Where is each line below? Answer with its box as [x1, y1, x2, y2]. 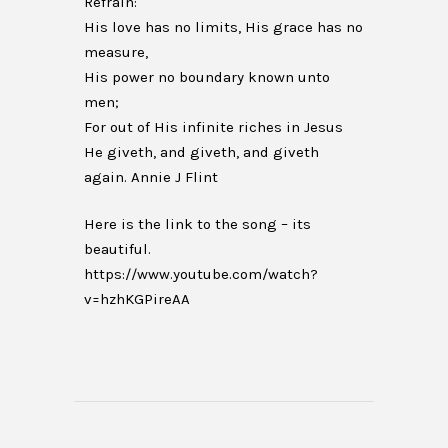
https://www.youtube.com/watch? [84, 265, 318, 283]
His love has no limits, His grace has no [84, 18, 363, 36]
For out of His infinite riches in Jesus [84, 118, 343, 136]
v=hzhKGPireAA [84, 290, 190, 308]
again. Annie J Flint [84, 168, 218, 186]
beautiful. [84, 240, 151, 258]
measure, [84, 43, 148, 61]
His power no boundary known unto [84, 68, 330, 86]
